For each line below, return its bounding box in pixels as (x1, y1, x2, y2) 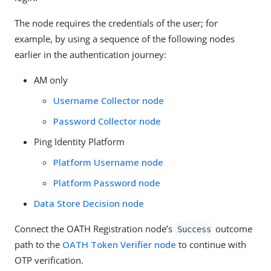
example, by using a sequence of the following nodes (15, 33, 235, 45)
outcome (213, 223, 253, 235)
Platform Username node (53, 156, 163, 168)
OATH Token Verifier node (62, 238, 176, 250)
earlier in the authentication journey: (15, 48, 166, 60)
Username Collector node (53, 94, 164, 106)
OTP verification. (15, 254, 83, 266)
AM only (34, 74, 68, 86)
